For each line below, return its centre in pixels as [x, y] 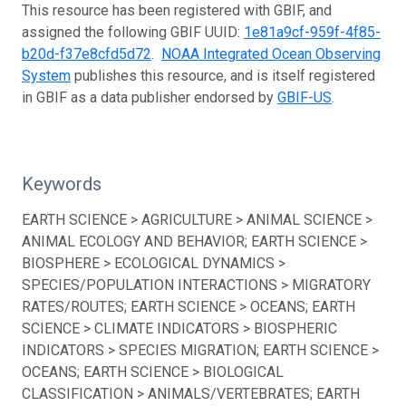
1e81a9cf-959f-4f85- [312, 32]
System [46, 75]
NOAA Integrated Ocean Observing [271, 53]
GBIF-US [304, 97]
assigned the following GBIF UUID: [133, 32]
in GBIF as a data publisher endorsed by [150, 97]
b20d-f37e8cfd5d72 [87, 53]
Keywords [62, 184]
